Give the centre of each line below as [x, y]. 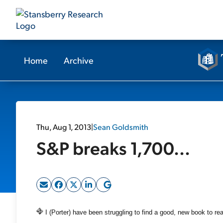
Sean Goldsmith [121, 127]
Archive [79, 60]
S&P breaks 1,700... [113, 148]
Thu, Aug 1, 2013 [64, 127]
